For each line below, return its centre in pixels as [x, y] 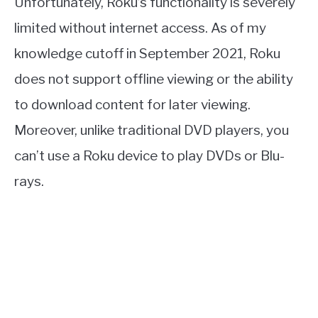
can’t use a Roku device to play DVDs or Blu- [149, 155]
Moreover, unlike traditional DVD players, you [152, 130]
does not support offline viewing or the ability [154, 79]
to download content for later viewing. [132, 104]
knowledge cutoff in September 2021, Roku [147, 53]
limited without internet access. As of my [140, 28]
